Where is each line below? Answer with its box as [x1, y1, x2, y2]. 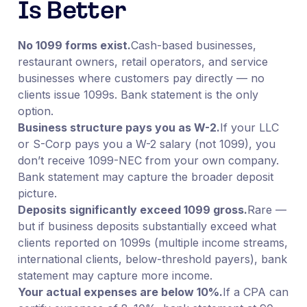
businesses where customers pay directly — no [17, 71, 265, 85]
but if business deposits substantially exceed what [17, 219, 276, 233]
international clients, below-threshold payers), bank [17, 251, 287, 266]
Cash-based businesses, [130, 38, 256, 52]
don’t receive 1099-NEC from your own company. [17, 153, 279, 167]
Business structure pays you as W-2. [17, 120, 220, 134]
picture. [17, 186, 57, 200]
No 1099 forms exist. [17, 38, 131, 52]
